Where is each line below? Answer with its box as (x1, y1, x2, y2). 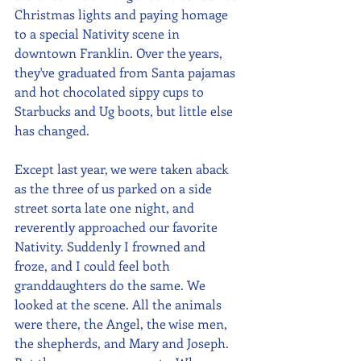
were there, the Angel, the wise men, (15, 315, 230, 333)
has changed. (15, 122, 93, 139)
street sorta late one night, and (15, 199, 197, 217)
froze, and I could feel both (15, 257, 173, 275)
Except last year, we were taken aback (15, 160, 231, 178)
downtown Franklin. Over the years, (15, 44, 226, 62)
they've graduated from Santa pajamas (15, 64, 239, 81)
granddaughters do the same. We (15, 276, 209, 294)
